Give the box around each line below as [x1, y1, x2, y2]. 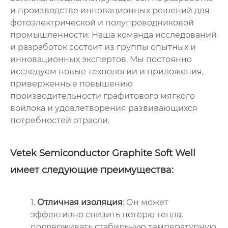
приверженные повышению [10, 78, 133, 89]
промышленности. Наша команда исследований [10, 30, 217, 40]
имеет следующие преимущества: [10, 164, 174, 176]
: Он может [123, 197, 168, 207]
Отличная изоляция [37, 197, 123, 207]
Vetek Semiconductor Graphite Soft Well [10, 147, 195, 159]
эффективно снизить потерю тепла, [31, 209, 183, 219]
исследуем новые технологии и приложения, [10, 66, 204, 76]
